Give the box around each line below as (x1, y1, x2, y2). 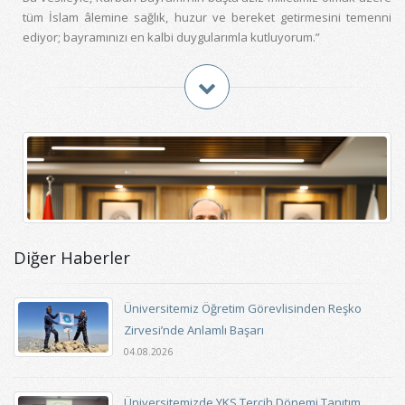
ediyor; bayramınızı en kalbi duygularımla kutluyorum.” (23, 28, 320, 45)
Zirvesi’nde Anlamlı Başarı (124, 321, 264, 338)
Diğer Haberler (14, 246, 130, 268)
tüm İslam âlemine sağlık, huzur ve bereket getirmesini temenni (23, 8, 391, 25)
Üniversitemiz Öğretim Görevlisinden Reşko (124, 299, 362, 316)
